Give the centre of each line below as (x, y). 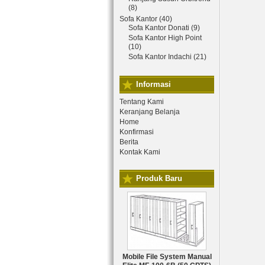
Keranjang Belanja (150, 112)
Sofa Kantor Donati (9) (164, 28)
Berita (129, 142)
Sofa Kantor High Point (165, 38)
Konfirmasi (137, 132)
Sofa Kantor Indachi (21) (167, 57)
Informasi (153, 84)
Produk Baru (159, 178)
